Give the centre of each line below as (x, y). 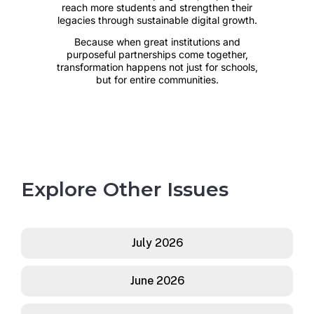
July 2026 (157, 243)
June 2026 (157, 280)
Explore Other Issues (125, 189)
